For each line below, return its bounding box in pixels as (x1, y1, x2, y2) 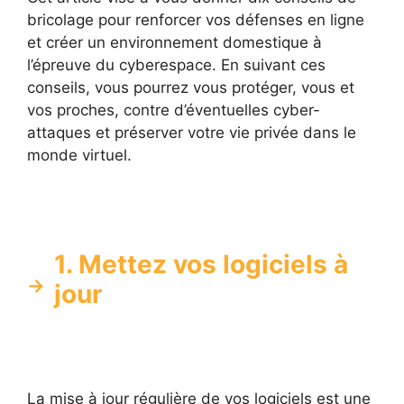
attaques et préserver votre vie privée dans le (27, 124, 356, 142)
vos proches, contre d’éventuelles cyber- (27, 101, 320, 120)
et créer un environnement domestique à (27, 33, 322, 52)
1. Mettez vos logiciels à (54, 248, 348, 280)
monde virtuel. (27, 146, 132, 165)
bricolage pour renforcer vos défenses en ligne (27, 11, 364, 30)
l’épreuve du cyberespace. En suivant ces (27, 56, 326, 75)
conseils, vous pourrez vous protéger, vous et (27, 78, 354, 97)
